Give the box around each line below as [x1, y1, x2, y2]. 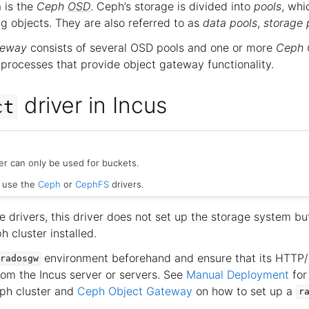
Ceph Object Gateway [77, 283, 192, 298]
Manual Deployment [186, 267, 289, 281]
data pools [203, 16, 257, 30]
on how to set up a [192, 283, 296, 298]
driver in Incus [18, 92, 168, 119]
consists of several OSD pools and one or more [27, 41, 276, 54]
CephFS [75, 178, 110, 190]
